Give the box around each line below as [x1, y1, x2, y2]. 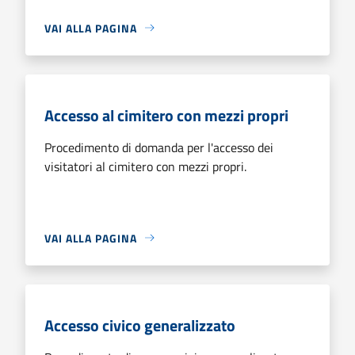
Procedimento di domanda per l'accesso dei [44, 137, 273, 157]
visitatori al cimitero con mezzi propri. [44, 156, 246, 176]
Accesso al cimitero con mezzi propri [44, 102, 288, 128]
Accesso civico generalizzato [44, 312, 235, 338]
